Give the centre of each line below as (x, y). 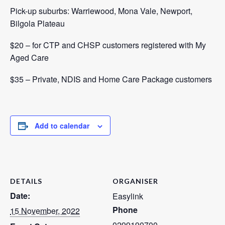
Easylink (128, 196)
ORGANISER (135, 181)
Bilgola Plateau (37, 23)
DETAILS (26, 181)
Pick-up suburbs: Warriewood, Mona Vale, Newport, (101, 11)
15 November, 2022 (45, 211)
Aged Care (29, 58)
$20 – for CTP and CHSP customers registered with (103, 45)
